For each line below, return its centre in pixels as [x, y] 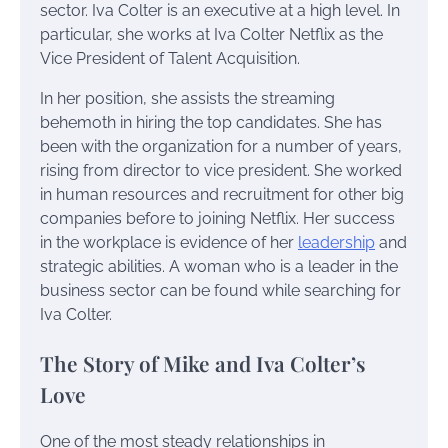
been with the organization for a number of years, [221, 146]
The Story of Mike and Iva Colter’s [203, 362]
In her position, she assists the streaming [187, 98]
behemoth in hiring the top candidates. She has [211, 122]
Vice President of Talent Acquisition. [170, 58]
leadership [336, 242]
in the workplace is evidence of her [169, 242]
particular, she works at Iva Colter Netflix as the [211, 34]
